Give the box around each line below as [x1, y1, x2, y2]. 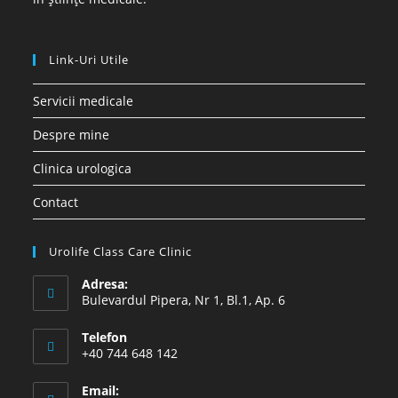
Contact [33, 193, 79, 211]
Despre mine [33, 125, 110, 143]
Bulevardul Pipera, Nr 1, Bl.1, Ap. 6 [82, 291, 286, 308]
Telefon [82, 328, 128, 346]
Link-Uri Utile [49, 51, 130, 68]
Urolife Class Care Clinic [49, 243, 193, 259]
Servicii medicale [33, 92, 134, 109]
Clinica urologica [33, 159, 132, 177]
